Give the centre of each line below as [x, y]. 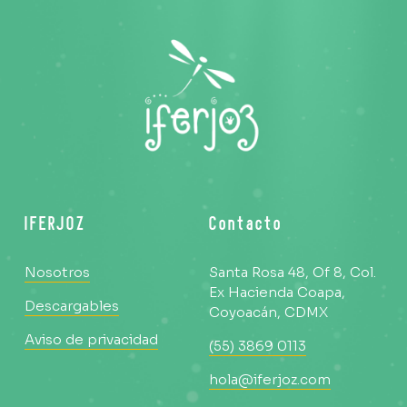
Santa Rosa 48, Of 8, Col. [292, 272]
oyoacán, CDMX [273, 312]
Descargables [71, 306]
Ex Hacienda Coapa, [277, 292]
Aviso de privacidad [91, 339]
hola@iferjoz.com [269, 379]
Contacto [245, 225]
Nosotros [57, 272]
